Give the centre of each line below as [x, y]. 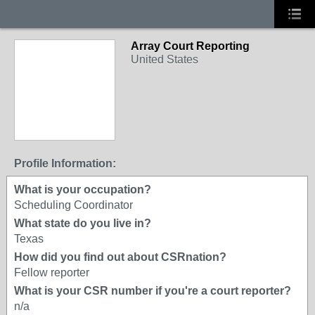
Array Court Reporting [190, 46]
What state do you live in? [83, 223]
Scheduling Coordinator [73, 205]
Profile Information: [65, 163]
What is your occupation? [83, 189]
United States [165, 59]
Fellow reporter [52, 272]
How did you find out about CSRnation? [120, 257]
